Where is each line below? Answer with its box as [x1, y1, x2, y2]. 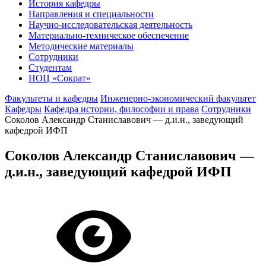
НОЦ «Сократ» [28, 73, 91, 83]
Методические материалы [28, 41, 134, 51]
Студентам [28, 62, 72, 72]
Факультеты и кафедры [5, 93, 98, 103]
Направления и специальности [28, 9, 154, 19]
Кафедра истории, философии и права [44, 104, 199, 114]
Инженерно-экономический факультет [100, 93, 256, 103]
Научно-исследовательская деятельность [28, 20, 192, 30]
